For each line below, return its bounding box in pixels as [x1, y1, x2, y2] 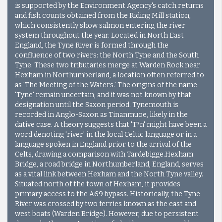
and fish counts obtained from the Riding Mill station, [15, 11, 191, 20]
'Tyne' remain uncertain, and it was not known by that [15, 90, 191, 99]
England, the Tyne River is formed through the [15, 41, 168, 50]
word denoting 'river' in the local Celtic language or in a [15, 130, 197, 139]
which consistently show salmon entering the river [15, 21, 185, 30]
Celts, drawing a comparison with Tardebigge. [15, 150, 165, 159]
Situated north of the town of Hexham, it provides [15, 179, 180, 188]
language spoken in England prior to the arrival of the [15, 140, 192, 149]
